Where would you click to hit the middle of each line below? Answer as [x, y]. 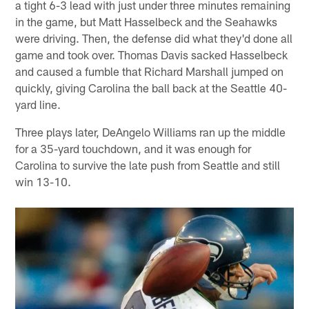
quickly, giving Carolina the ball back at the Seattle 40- [151, 87]
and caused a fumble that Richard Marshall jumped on [150, 71]
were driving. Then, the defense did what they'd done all [154, 38]
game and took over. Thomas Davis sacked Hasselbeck [152, 54]
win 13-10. [43, 181]
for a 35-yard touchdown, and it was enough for [133, 148]
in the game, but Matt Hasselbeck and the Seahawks [147, 21]
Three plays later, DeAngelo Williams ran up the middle [151, 131]
